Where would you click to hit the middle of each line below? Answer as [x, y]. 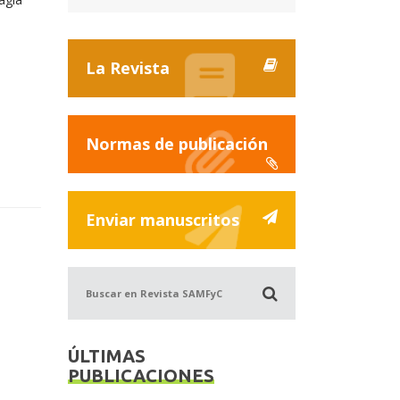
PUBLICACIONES [141, 376]
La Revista [128, 68]
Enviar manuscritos [162, 220]
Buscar [85, 273]
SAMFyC [87, 313]
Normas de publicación [177, 144]
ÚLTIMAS [107, 356]
